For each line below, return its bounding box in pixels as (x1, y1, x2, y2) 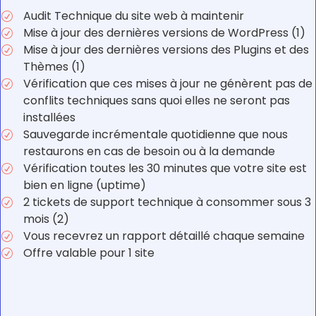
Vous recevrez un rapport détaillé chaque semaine (23, 228, 305, 245)
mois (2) (23, 211, 69, 228)
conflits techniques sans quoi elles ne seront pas (23, 92, 290, 109)
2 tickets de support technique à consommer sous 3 (23, 194, 311, 211)
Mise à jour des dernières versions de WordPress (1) (23, 25, 305, 42)
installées (23, 109, 75, 126)
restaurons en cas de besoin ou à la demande (23, 143, 275, 160)
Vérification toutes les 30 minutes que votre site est (23, 160, 307, 177)
